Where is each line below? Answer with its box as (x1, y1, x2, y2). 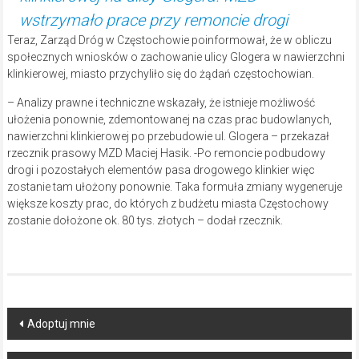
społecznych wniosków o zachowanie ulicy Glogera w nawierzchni (6, 50, 345, 64)
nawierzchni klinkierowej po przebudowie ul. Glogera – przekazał (6, 130, 329, 143)
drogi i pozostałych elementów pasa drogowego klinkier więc (6, 163, 315, 177)
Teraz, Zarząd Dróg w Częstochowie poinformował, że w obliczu (6, 34, 332, 47)
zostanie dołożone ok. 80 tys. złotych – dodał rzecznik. (6, 214, 283, 228)
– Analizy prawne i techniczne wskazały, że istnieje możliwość (6, 96, 315, 110)
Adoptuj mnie (26, 317, 95, 331)
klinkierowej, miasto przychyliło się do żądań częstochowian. (6, 67, 314, 81)
